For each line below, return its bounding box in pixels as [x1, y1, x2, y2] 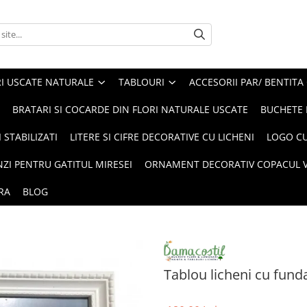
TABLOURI [119, 75, 164, 88]
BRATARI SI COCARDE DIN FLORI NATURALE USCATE [12, 103, 248, 116]
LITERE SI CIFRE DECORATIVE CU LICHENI [70, 130, 254, 143]
